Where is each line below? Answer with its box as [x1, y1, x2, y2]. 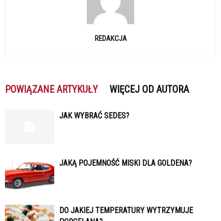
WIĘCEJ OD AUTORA [110, 83, 189, 95]
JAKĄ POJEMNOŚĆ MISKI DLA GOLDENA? [59, 158, 192, 168]
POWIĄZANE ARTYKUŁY [5, 83, 98, 95]
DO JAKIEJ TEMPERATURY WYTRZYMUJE [59, 205, 193, 215]
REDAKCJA [94, 34, 127, 43]
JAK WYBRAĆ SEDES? [59, 110, 129, 120]
